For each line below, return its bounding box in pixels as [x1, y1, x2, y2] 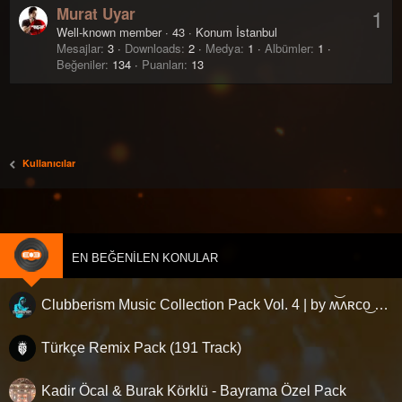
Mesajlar [57, 39, 100, 57]
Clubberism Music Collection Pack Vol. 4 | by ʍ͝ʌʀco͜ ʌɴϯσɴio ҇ [374, 296, 389, 312]
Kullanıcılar [22, 155, 76, 170]
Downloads [125, 39, 181, 57]
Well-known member [57, 23, 162, 41]
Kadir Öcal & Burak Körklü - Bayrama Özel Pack [41, 383, 346, 398]
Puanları [142, 56, 184, 74]
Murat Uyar [57, 3, 135, 25]
